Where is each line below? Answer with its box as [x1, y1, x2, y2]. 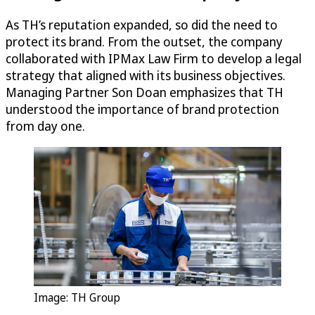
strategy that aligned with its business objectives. [6, 67, 285, 84]
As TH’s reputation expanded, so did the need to [6, 16, 278, 34]
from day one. [6, 117, 85, 135]
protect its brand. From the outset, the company [6, 33, 283, 51]
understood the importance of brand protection [6, 101, 279, 118]
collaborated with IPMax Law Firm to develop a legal [6, 50, 302, 67]
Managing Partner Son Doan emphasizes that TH [6, 84, 283, 101]
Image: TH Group [34, 290, 120, 306]
